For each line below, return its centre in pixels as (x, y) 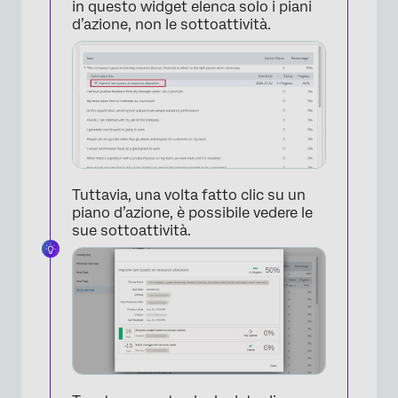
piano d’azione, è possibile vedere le (192, 212)
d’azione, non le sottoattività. (171, 24)
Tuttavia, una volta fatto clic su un (189, 195)
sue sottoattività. (131, 230)
